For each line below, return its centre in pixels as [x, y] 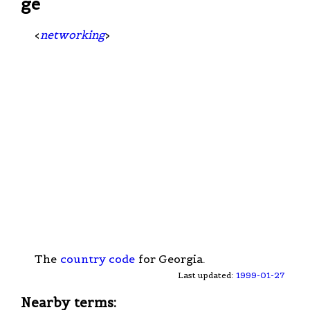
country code [98, 258]
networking [72, 34]
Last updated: [207, 275]
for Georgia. [171, 258]
